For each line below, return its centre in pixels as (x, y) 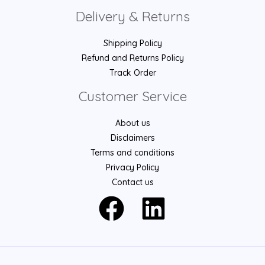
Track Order (132, 73)
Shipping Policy (132, 43)
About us (132, 123)
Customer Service (132, 96)
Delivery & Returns (132, 17)
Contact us (132, 182)
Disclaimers (132, 138)
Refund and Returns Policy (132, 58)
